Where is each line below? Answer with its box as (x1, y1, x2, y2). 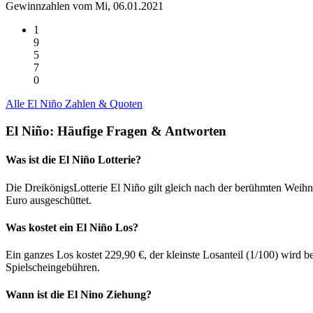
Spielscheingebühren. (6, 261, 100, 274)
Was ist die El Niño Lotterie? (6, 154, 141, 166)
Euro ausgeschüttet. (6, 194, 92, 206)
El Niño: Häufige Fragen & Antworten (6, 124, 226, 139)
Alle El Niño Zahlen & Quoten (6, 98, 143, 110)
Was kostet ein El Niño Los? (6, 221, 138, 233)
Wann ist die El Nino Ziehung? (6, 289, 152, 301)
